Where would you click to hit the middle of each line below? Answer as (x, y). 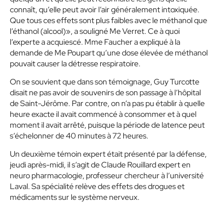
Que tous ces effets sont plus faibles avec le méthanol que (109, 20)
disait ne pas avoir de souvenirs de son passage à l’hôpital (105, 93)
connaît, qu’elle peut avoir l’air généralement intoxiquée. (105, 10)
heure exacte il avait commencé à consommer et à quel (103, 114)
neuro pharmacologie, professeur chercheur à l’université (107, 176)
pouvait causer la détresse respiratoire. (75, 64)
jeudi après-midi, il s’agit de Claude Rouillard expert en (100, 165)
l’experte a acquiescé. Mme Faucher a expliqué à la (95, 42)
